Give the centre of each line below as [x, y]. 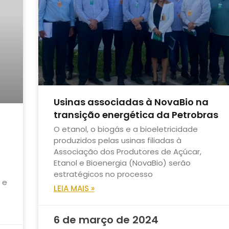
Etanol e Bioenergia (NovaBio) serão [122, 163]
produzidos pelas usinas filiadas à [117, 140]
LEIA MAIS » [74, 188]
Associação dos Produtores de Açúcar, [127, 151]
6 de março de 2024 [106, 220]
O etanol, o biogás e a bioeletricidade [125, 129]
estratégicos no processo [103, 174]
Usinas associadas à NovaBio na [131, 102]
